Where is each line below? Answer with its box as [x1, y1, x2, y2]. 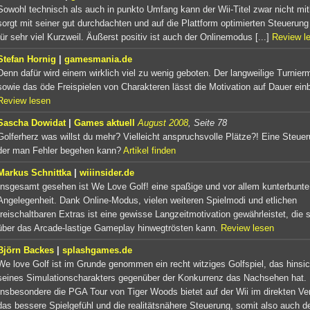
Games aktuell [74, 117, 135, 128]
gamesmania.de [64, 53, 132, 64]
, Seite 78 [188, 117, 227, 128]
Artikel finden [123, 145, 176, 156]
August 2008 [138, 117, 188, 128]
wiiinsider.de [80, 167, 134, 178]
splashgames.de [62, 244, 132, 255]
